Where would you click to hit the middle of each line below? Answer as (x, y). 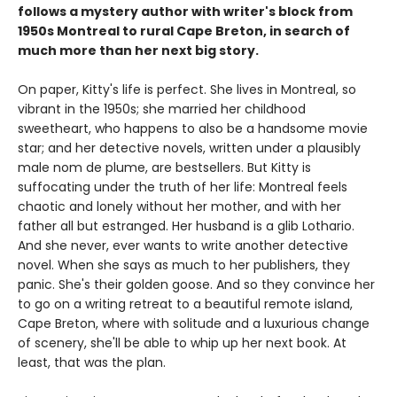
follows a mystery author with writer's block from (185, 11)
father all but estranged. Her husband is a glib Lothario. (186, 226)
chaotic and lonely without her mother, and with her (179, 206)
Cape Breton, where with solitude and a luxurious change (194, 323)
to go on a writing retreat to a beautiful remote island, (185, 304)
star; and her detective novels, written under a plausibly (189, 148)
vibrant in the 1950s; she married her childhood (162, 109)
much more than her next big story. (138, 50)
